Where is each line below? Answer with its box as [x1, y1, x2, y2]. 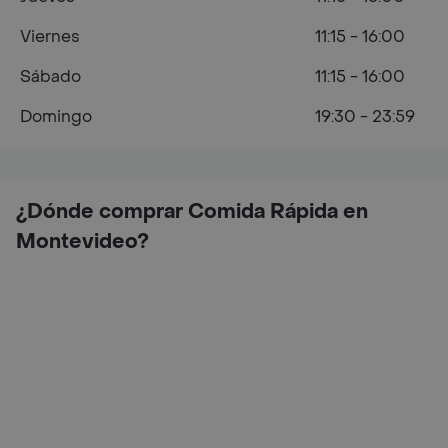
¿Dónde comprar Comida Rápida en [16, 199, 368, 225]
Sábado [20, 66, 81, 87]
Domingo [20, 106, 92, 127]
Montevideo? [16, 229, 149, 255]
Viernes [20, 26, 80, 47]
